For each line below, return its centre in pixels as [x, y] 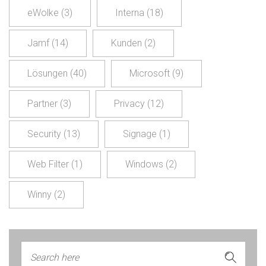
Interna [130, 13]
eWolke [43, 13]
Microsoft [150, 74]
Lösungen [47, 74]
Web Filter [48, 164]
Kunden [126, 43]
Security [44, 134]
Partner [42, 104]
